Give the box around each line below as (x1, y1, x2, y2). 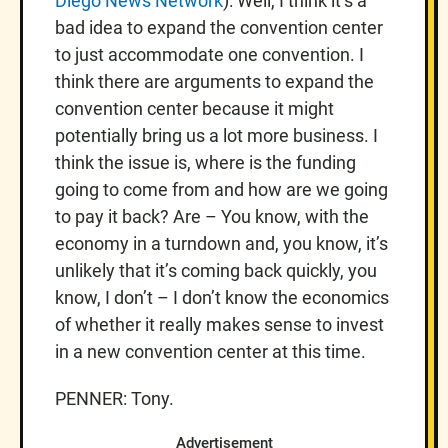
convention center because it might (55, 97, 334, 119)
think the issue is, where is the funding (55, 151, 356, 173)
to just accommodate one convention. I (55, 43, 364, 65)
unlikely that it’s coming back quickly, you (55, 259, 377, 281)
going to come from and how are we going (55, 178, 388, 200)
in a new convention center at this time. (55, 340, 366, 362)
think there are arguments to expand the (55, 70, 374, 92)
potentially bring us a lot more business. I (55, 124, 378, 146)
